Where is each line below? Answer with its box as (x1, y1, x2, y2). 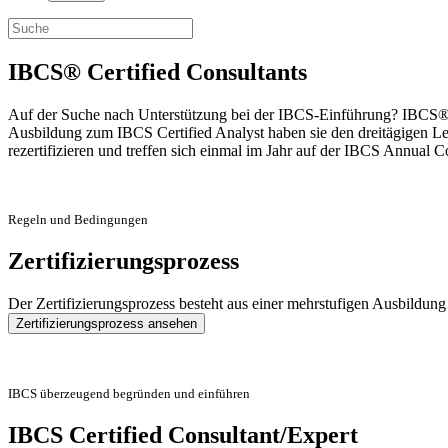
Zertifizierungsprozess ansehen (16, 315, 197, 331)
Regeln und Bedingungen (8, 211, 148, 227)
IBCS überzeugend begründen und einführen (8, 385, 250, 401)
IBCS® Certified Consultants (8, 58, 307, 85)
